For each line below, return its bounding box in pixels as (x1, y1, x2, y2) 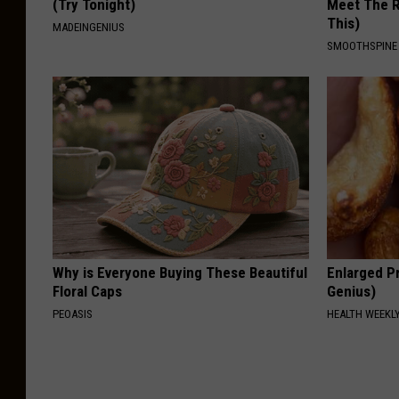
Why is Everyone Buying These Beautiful (53, 264, 307, 282)
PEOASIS (53, 307, 93, 322)
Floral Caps (53, 282, 122, 301)
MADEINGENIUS (53, 20, 125, 35)
